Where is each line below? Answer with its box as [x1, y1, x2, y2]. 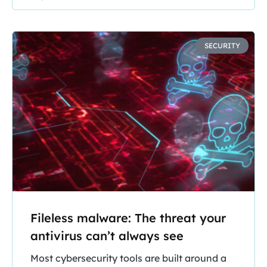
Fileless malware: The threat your [30, 210, 226, 226]
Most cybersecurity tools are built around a [30, 252, 226, 265]
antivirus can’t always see [30, 228, 184, 244]
